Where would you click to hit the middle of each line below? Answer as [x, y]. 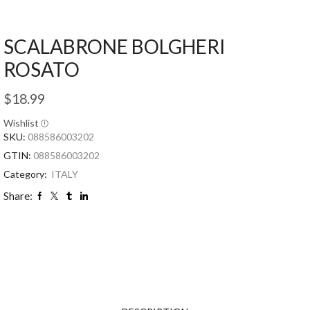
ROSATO [42, 69]
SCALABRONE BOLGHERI [115, 46]
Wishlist [21, 122]
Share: [18, 195]
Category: [26, 174]
